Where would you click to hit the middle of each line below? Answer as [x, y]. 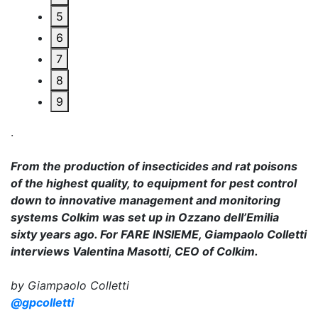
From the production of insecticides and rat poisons [154, 166]
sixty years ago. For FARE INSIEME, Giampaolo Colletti [159, 234]
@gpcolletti [42, 302]
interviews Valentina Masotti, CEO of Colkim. [135, 251]
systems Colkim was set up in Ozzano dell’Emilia [145, 217]
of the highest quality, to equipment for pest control [154, 183]
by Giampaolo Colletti [70, 285]
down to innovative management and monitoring [146, 200]
